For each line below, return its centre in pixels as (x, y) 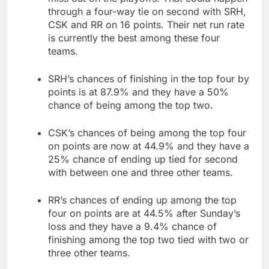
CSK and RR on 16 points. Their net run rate (146, 25)
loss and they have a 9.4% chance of (132, 227)
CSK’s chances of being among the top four (147, 133)
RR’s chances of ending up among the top (142, 200)
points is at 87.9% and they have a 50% (138, 92)
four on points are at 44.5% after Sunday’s (144, 213)
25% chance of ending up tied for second (143, 159)
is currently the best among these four (134, 38)
